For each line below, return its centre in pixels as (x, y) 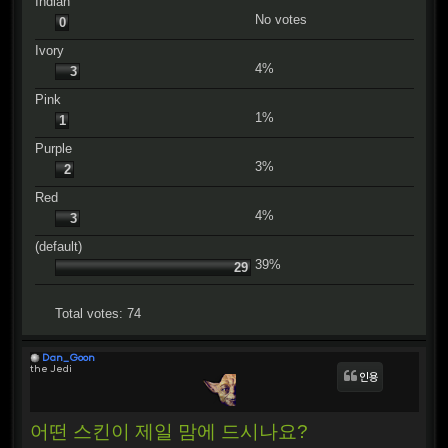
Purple (53, 148)
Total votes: (91, 313)
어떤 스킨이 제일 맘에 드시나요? (169, 430)
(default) (58, 246)
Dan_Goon (68, 357)
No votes (280, 19)
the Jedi (51, 368)
